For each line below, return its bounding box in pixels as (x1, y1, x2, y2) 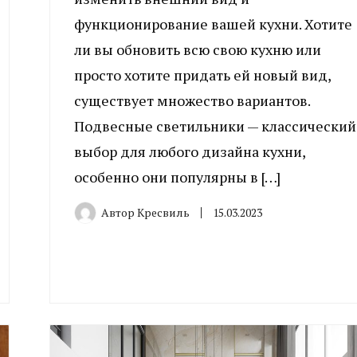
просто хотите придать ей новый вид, (73, 65, 331, 84)
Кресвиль (136, 204, 190, 220)
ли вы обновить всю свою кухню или (73, 39, 321, 59)
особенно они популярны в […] (73, 167, 280, 186)
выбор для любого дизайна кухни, (73, 141, 305, 161)
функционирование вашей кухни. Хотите (73, 14, 352, 33)
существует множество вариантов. (73, 90, 310, 110)
